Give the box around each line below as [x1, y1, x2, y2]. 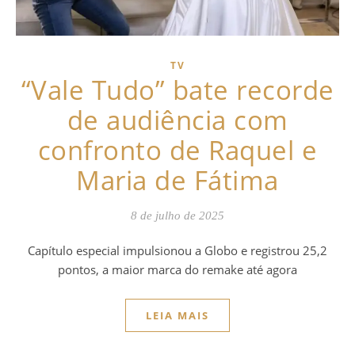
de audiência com [67, 101, 288, 138]
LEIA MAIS [146, 307, 209, 323]
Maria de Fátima [76, 162, 279, 198]
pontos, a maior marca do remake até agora [58, 261, 297, 277]
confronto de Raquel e [37, 132, 318, 168]
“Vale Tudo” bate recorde [21, 71, 334, 108]
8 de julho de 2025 [131, 208, 224, 222]
